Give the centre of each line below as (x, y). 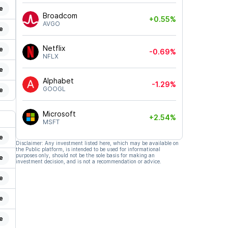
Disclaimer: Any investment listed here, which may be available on (97, 143)
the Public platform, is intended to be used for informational (88, 149)
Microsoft (59, 113)
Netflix (54, 48)
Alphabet (58, 81)
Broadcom (60, 16)
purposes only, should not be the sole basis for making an (85, 155)
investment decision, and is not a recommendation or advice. (88, 161)
